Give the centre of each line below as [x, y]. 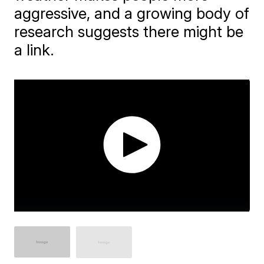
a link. [34, 50]
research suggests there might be [129, 32]
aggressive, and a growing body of [132, 13]
